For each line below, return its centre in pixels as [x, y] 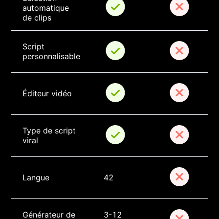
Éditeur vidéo [47, 94]
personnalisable [52, 56]
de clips [37, 18]
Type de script [51, 131]
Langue [36, 178]
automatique [47, 8]
